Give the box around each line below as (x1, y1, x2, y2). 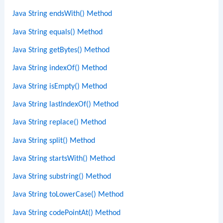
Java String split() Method (12, 136, 96, 145)
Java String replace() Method (12, 118, 107, 127)
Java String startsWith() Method (12, 154, 115, 163)
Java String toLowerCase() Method (12, 191, 124, 199)
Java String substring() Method (12, 173, 111, 181)
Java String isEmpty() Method (12, 82, 108, 91)
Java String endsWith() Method (12, 10, 112, 18)
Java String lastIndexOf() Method (12, 100, 119, 109)
